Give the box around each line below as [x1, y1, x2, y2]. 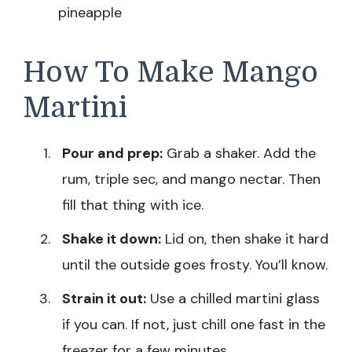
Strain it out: [62, 288, 146, 308]
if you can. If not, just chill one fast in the [62, 314, 325, 334]
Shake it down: [62, 229, 161, 248]
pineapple [58, 3, 122, 23]
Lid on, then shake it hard [161, 229, 328, 248]
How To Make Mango [23, 56, 318, 90]
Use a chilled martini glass [146, 288, 320, 308]
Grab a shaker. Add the [163, 143, 316, 163]
